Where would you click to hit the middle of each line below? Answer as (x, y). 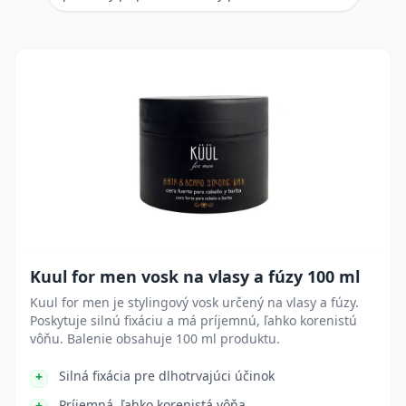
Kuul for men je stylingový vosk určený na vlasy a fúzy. (194, 302)
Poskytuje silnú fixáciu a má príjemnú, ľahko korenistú (193, 320)
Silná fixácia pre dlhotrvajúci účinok (167, 376)
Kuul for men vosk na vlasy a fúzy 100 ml (195, 276)
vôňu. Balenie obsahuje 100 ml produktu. (155, 338)
